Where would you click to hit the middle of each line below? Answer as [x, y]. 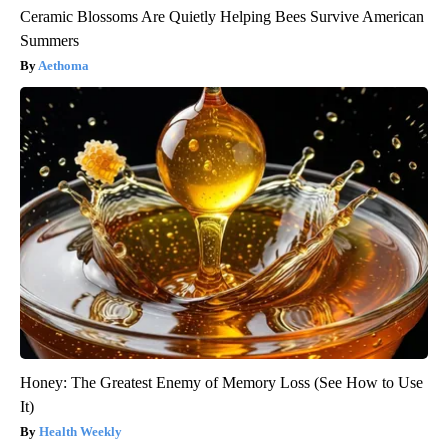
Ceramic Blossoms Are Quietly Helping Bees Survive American [222, 17]
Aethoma [63, 66]
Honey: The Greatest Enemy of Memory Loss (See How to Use [221, 383]
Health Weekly [80, 432]
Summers [49, 41]
